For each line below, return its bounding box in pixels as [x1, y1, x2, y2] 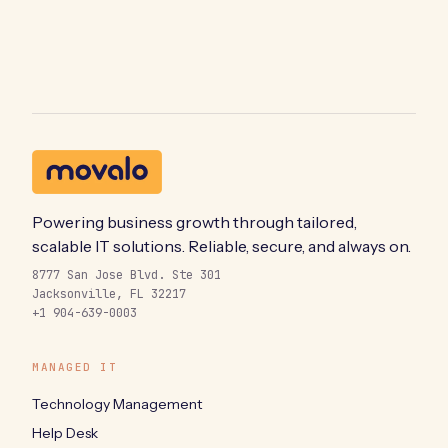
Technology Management [32, 394, 202, 413]
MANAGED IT [32, 359, 118, 374]
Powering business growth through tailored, [32, 211, 357, 232]
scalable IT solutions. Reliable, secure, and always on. [32, 235, 411, 256]
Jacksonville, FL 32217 [32, 285, 186, 302]
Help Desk [32, 423, 98, 442]
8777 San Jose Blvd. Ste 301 [32, 266, 221, 283]
